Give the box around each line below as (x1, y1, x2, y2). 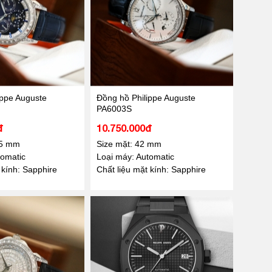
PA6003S (96, 103, 132, 114)
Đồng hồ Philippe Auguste (96, 92, 195, 103)
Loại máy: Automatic (96, 151, 174, 161)
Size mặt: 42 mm (96, 138, 161, 149)
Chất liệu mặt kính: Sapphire (96, 164, 206, 174)
